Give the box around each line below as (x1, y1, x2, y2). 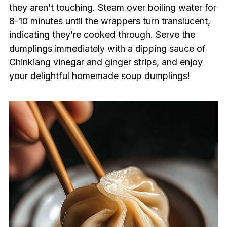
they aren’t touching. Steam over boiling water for (9, 2, 216, 13)
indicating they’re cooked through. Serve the (9, 29, 195, 41)
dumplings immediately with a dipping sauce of (9, 43, 206, 54)
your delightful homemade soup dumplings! (9, 70, 190, 82)
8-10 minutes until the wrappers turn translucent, (9, 16, 210, 27)
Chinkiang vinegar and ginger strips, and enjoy (9, 57, 203, 68)
